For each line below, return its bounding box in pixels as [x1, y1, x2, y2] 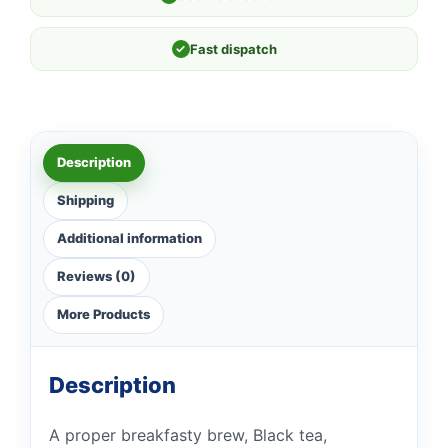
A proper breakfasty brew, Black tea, [49, 424, 327, 445]
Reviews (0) [57, 268, 136, 285]
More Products [57, 306, 150, 323]
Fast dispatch [189, 40, 277, 57]
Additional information [57, 230, 202, 247]
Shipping [57, 192, 114, 209]
